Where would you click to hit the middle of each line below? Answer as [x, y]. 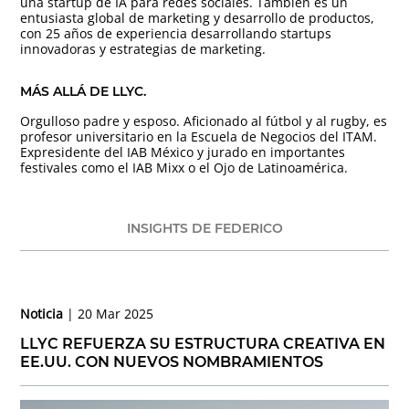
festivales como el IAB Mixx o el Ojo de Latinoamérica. [184, 167]
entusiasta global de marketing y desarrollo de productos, [198, 17]
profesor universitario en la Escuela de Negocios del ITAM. [199, 136]
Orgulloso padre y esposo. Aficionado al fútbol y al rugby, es [204, 121]
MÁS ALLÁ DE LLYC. [84, 91]
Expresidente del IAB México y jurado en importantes [183, 152]
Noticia [44, 313]
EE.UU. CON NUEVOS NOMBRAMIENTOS [172, 362]
